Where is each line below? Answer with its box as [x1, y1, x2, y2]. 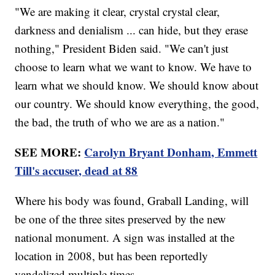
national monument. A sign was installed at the [15, 230, 235, 246]
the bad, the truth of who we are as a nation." [15, 114, 225, 130]
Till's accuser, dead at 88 [15, 162, 138, 179]
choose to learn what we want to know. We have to [15, 59, 252, 75]
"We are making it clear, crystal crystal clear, [15, 4, 220, 20]
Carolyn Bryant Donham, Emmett [84, 144, 258, 161]
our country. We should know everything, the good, [15, 96, 260, 112]
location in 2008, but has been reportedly [15, 248, 209, 264]
